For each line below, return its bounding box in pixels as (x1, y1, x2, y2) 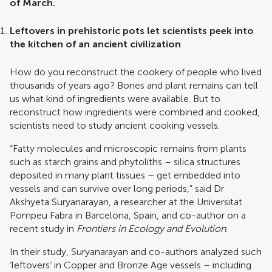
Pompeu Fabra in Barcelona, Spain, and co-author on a (10, 209, 246, 221)
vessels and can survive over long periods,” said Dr (10, 183, 224, 194)
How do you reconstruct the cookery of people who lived (10, 66, 262, 78)
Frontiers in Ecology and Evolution (76, 223, 226, 234)
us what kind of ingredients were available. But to (10, 93, 220, 104)
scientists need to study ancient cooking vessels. (10, 120, 220, 131)
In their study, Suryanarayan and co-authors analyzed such (10, 246, 262, 257)
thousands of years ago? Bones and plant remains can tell (10, 80, 258, 91)
